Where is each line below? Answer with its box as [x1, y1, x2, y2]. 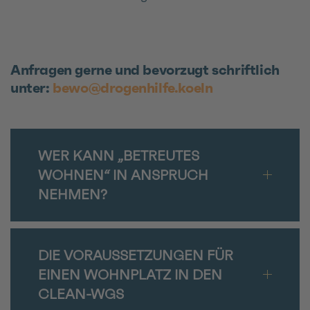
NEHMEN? [38, 185, 107, 203]
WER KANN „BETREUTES [38, 146, 199, 165]
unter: [10, 78, 53, 97]
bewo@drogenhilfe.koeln [53, 78, 213, 97]
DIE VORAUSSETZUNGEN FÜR [38, 246, 233, 264]
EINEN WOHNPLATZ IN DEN [38, 265, 222, 284]
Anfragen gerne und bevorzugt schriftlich [10, 60, 280, 79]
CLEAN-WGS [38, 284, 124, 303]
